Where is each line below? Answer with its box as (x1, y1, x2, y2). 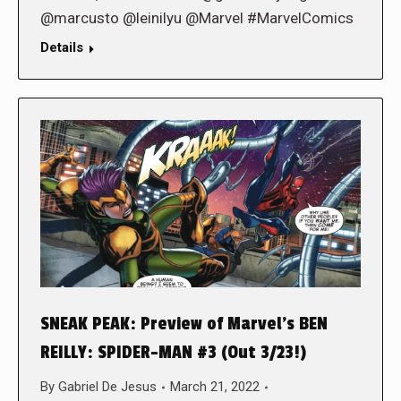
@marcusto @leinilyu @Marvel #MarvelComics (40, 8, 354, 27)
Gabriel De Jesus (58, 379, 157, 396)
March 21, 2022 (170, 379, 260, 396)
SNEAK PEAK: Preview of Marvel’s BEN (40, 313, 328, 336)
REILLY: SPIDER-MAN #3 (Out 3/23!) (40, 342, 306, 364)
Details (40, 38, 83, 55)
